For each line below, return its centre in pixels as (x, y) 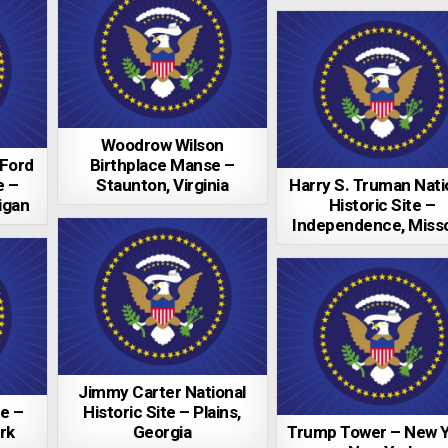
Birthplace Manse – (162, 166)
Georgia (162, 433)
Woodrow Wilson (162, 146)
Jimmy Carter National (162, 393)
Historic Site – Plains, (162, 413)
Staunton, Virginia (162, 186)
